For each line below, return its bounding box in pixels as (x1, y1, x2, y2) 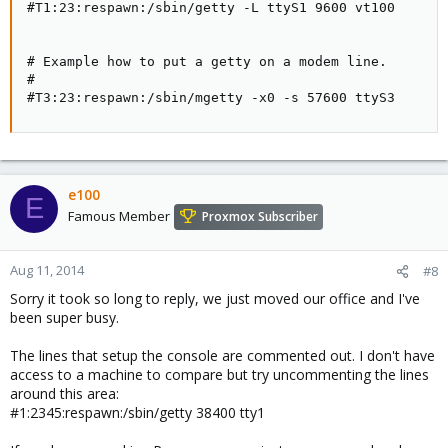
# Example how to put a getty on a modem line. (27, 53, 387, 69)
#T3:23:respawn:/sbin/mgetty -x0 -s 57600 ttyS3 (27, 89, 395, 105)
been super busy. (10, 307, 119, 327)
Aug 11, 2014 (10, 260, 84, 279)
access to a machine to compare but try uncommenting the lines (10, 364, 429, 384)
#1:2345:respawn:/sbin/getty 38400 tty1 (10, 402, 265, 422)
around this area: (10, 383, 119, 403)
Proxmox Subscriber (202, 207, 318, 225)
